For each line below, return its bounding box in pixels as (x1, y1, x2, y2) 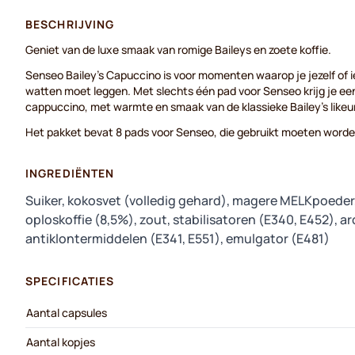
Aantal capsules (26, 305, 107, 320)
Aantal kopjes (26, 334, 95, 349)
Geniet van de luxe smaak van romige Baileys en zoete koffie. (25, 42, 331, 57)
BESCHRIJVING (25, 17, 115, 32)
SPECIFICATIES (25, 273, 115, 288)
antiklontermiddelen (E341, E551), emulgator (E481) (25, 230, 330, 247)
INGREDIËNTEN (25, 166, 115, 181)
